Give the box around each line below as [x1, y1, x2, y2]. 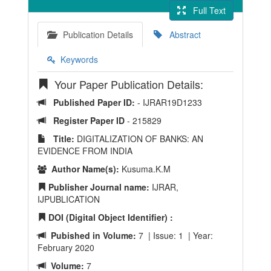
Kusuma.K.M [119, 163, 171, 175]
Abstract [162, 28, 201, 41]
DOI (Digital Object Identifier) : [46, 211, 173, 223]
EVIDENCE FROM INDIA [38, 145, 132, 157]
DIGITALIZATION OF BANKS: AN [74, 132, 203, 145]
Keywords [56, 53, 98, 65]
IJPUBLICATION [38, 193, 100, 205]
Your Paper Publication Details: [48, 76, 203, 92]
